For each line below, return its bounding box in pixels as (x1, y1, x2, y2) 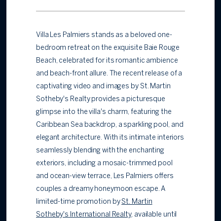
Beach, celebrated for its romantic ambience (36, 57, 178, 64)
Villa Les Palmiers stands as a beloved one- (36, 32, 172, 38)
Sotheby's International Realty (36, 211, 131, 218)
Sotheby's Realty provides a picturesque (36, 96, 166, 103)
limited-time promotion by (36, 198, 122, 205)
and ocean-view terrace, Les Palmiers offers (36, 173, 174, 180)
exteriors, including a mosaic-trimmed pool (36, 160, 173, 167)
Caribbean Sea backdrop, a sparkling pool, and (36, 121, 184, 128)
